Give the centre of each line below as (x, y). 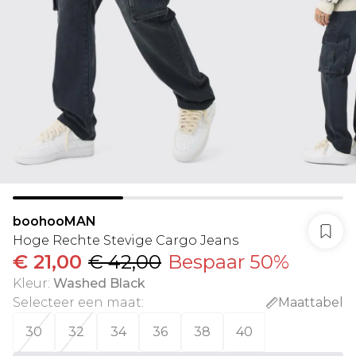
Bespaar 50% (228, 262)
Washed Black (99, 283)
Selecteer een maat (77, 302)
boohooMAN (54, 221)
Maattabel (311, 302)
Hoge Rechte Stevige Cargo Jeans (126, 240)
